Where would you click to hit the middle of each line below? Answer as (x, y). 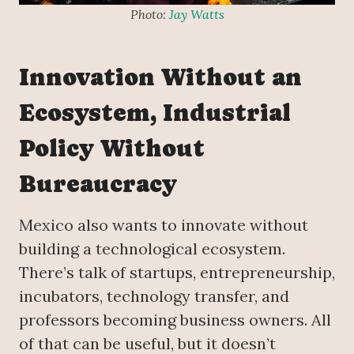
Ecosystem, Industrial (155, 113)
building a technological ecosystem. (152, 249)
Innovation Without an (160, 77)
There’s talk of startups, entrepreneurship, (177, 273)
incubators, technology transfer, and (154, 296)
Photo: (149, 15)
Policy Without (112, 149)
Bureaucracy (98, 184)
